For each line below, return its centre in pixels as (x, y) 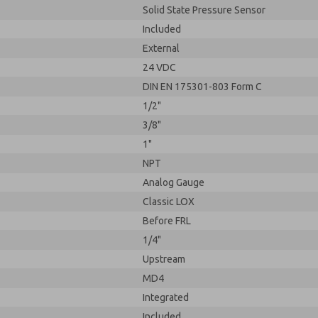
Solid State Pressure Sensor (204, 10)
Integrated (166, 297)
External (161, 48)
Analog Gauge (174, 182)
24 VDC (159, 67)
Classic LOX (169, 202)
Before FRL (167, 221)
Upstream (164, 259)
